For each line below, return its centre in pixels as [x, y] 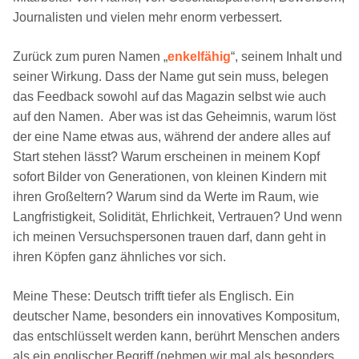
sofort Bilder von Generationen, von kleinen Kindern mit [169, 176]
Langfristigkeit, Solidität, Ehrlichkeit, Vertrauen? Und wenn [177, 216]
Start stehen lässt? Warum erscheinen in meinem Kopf [166, 156]
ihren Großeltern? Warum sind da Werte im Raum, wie [166, 196]
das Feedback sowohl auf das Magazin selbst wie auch [169, 96]
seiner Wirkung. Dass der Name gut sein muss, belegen [171, 76]
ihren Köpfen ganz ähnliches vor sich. [119, 256]
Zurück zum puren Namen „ [90, 56]
